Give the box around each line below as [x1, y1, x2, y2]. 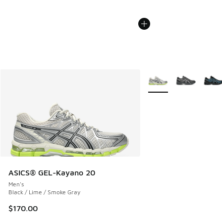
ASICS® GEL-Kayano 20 [8, 168, 95, 177]
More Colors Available [140, 71, 218, 80]
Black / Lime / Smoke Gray [8, 188, 80, 196]
